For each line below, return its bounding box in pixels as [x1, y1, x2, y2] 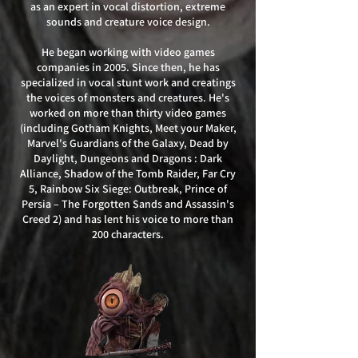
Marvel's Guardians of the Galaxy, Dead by [27, 136, 229, 150]
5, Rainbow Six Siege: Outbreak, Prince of [29, 181, 227, 196]
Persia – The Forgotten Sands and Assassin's [22, 197, 234, 211]
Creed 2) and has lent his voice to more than [22, 212, 233, 226]
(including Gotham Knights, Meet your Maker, [19, 121, 237, 135]
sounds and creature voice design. [46, 14, 210, 29]
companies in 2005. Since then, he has [36, 60, 220, 74]
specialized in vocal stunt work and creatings [20, 75, 236, 89]
